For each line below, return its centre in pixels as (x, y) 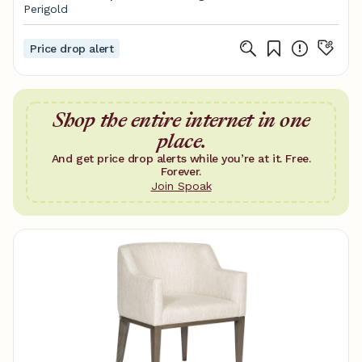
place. (181, 141)
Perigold (46, 9)
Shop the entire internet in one (181, 120)
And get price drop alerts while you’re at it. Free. (181, 158)
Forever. (181, 171)
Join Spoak (181, 186)
